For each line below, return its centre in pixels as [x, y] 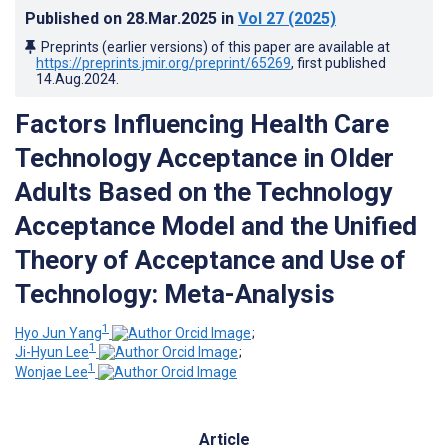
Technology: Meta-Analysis [175, 293]
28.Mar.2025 [173, 18]
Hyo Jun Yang [58, 332]
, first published [338, 62]
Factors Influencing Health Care [202, 123]
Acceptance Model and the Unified [216, 225]
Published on [75, 18]
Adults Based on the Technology [203, 191]
